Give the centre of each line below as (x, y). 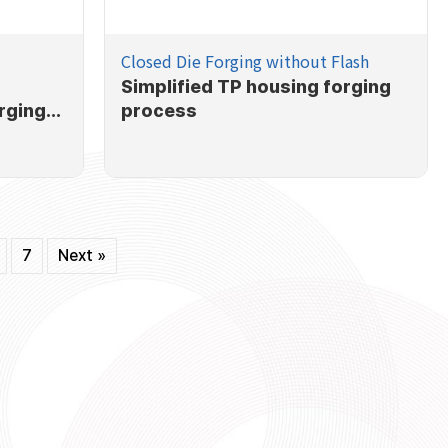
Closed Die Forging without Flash (244, 60)
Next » (81, 255)
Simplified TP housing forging (255, 86)
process (158, 110)
